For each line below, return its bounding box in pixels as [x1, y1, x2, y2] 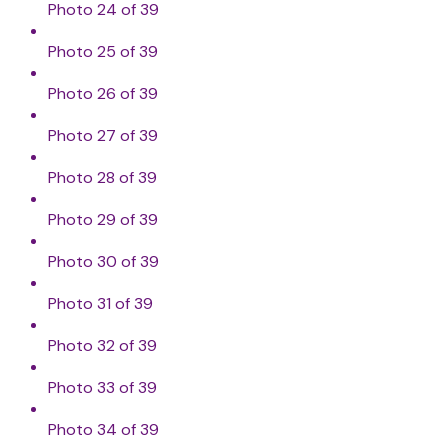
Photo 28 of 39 [48, 167, 157, 189]
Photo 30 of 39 [48, 251, 159, 273]
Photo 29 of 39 [48, 209, 158, 231]
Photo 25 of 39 [48, 41, 158, 63]
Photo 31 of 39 [48, 293, 153, 315]
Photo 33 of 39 [48, 377, 157, 399]
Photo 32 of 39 [48, 335, 157, 357]
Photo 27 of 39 [48, 125, 158, 147]
